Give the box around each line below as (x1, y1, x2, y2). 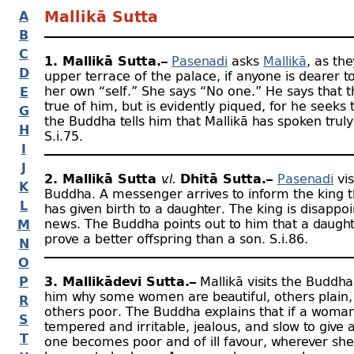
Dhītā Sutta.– (180, 170, 277, 186)
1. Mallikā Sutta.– (44, 52, 168, 69)
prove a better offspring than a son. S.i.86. (44, 230, 308, 247)
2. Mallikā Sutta (44, 170, 161, 186)
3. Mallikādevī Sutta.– (44, 273, 196, 289)
